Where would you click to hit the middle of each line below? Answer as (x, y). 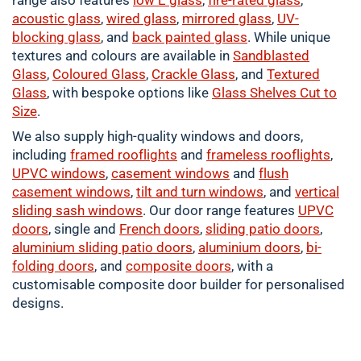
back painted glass (190, 37)
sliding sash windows (77, 210)
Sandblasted (271, 56)
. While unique (289, 37)
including (41, 155)
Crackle (176, 74)
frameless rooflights (268, 155)
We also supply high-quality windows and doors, (158, 136)
